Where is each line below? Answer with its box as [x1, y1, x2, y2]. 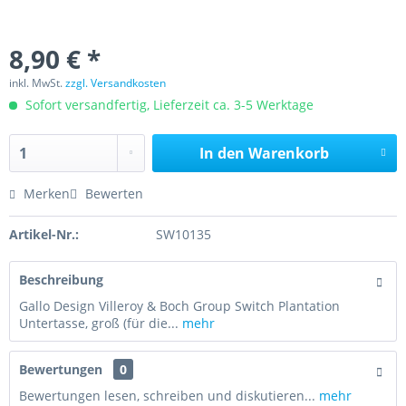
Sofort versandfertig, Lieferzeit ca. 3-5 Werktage [22, 96, 314, 113]
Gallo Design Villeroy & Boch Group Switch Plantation [19, 297, 340, 314]
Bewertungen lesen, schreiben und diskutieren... [19, 387, 315, 404]
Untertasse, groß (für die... [19, 314, 179, 332]
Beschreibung [19, 271, 103, 288]
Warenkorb [247, 143, 329, 163]
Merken [24, 185, 70, 202]
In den [198, 143, 245, 163]
